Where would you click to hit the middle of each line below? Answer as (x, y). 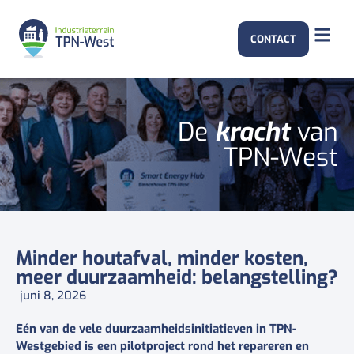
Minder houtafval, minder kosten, (162, 259)
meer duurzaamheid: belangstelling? (177, 278)
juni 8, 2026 (53, 296)
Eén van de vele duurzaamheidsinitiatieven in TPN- (156, 329)
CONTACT (273, 40)
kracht (252, 132)
